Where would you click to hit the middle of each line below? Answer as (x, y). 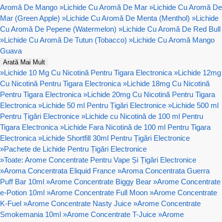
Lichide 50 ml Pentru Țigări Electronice (104, 105)
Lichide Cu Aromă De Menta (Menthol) (128, 18)
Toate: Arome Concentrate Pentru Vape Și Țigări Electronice (100, 160)
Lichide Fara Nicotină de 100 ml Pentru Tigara (137, 127)
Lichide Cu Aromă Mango (174, 40)
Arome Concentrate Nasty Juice (79, 203)
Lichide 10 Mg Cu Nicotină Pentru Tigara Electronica (88, 72)
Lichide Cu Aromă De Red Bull (171, 29)
